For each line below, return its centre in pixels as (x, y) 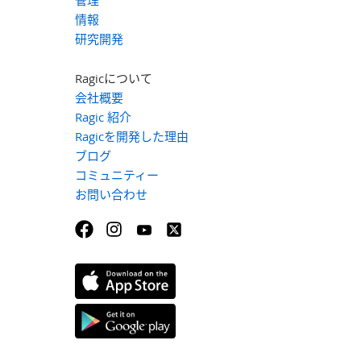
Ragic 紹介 (103, 117)
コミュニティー (116, 175)
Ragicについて (113, 78)
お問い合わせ (111, 194)
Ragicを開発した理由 (131, 136)
